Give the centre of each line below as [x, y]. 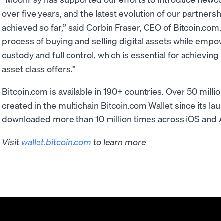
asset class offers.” [39, 68]
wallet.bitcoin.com [56, 141]
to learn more [119, 141]
